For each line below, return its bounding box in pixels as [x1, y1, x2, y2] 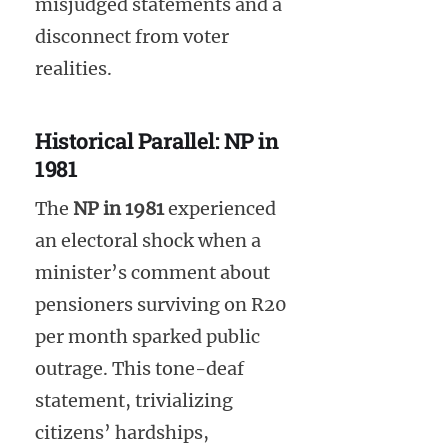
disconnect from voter [35, 24, 229, 48]
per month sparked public [35, 325, 260, 349]
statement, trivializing [35, 389, 233, 413]
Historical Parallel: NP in [35, 125, 278, 155]
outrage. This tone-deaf [35, 357, 244, 381]
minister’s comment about [35, 261, 270, 285]
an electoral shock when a [35, 229, 261, 253]
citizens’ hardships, [35, 421, 209, 445]
